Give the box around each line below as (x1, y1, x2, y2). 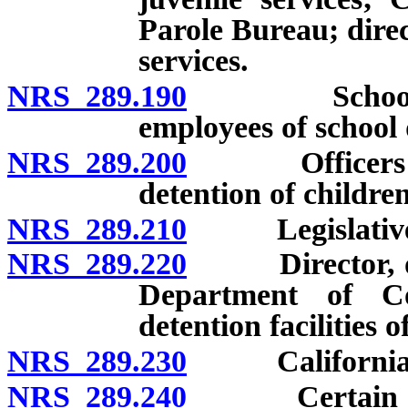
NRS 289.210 (7, 211, 187, 246)
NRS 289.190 (7, 78, 187, 113)
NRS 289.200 (7, 145, 187, 179)
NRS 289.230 (7, 344, 187, 379)
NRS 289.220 (7, 247, 187, 281)
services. (138, 44, 249, 78)
